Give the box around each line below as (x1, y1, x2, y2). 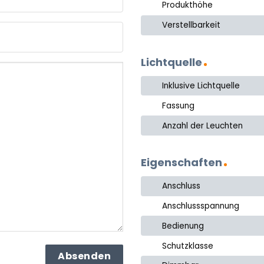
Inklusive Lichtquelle (162, 80, 240, 91)
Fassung (162, 100, 195, 111)
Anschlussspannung (162, 200, 240, 212)
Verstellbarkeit (162, 19, 221, 31)
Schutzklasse (162, 240, 214, 252)
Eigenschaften (141, 154, 222, 170)
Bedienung (162, 220, 204, 232)
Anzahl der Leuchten (162, 120, 243, 131)
